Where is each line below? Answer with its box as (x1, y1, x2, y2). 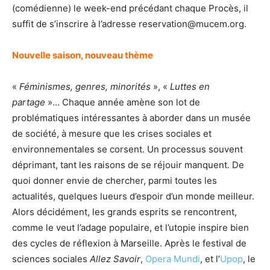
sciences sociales (12, 253, 90, 265)
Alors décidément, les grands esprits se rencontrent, (12, 206, 237, 218)
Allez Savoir (90, 253, 140, 265)
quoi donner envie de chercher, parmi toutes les (12, 174, 217, 186)
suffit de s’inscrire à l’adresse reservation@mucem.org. (12, 17, 251, 30)
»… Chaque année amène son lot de (45, 96, 200, 108)
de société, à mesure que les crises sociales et (12, 127, 212, 139)
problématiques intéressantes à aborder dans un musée (12, 111, 251, 124)
